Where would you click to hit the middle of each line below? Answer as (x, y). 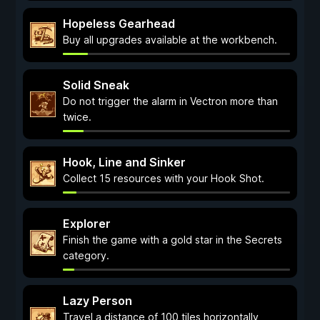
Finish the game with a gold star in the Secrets (172, 240)
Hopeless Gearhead (119, 24)
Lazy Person (97, 301)
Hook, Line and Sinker (124, 162)
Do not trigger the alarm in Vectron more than (170, 101)
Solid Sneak (96, 85)
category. (86, 255)
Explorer (87, 224)
